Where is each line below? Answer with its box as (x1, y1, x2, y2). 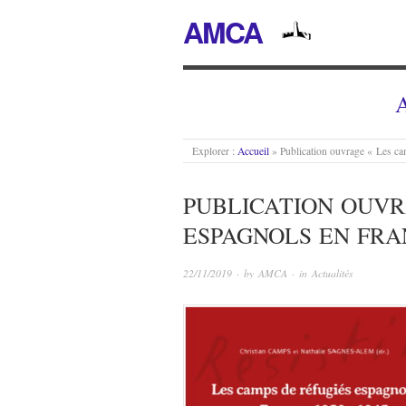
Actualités (312, 266, 353, 280)
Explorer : (192, 144, 236, 158)
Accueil (237, 144, 270, 158)
